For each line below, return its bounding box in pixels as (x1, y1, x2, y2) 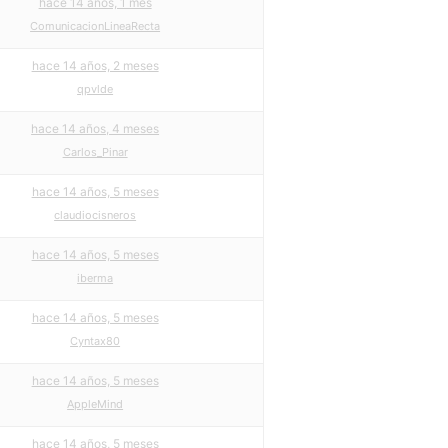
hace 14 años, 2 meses (31, 58, 159, 73)
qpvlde (77, 82, 114, 96)
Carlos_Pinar (62, 145, 128, 159)
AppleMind (67, 397, 124, 411)
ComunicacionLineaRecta (30, 19, 161, 33)
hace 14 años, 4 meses (31, 121, 160, 136)
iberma (77, 271, 114, 285)
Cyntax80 (70, 334, 121, 348)
